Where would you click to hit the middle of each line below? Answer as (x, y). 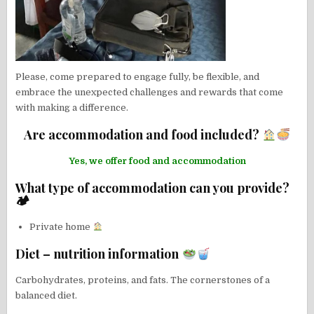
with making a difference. (72, 107)
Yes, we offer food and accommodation (157, 161)
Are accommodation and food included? (143, 135)
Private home (61, 227)
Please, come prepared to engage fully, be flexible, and (138, 76)
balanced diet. (47, 296)
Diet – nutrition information (99, 254)
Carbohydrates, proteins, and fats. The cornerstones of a (143, 280)
